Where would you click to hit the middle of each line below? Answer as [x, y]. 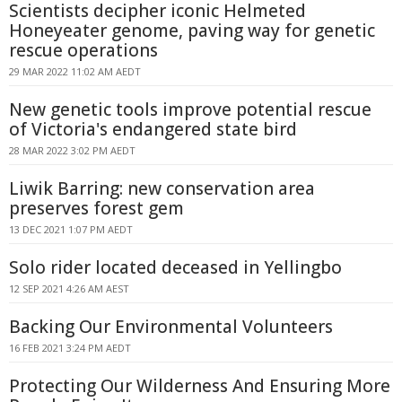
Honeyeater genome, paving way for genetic [192, 31]
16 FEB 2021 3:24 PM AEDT [70, 348]
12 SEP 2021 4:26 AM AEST [69, 288]
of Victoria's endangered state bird [153, 129]
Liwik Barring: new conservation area [162, 188]
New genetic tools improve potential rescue [190, 109]
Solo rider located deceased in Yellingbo [175, 267]
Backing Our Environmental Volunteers [171, 327]
